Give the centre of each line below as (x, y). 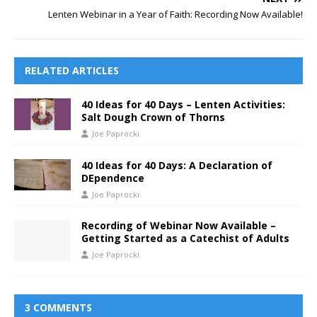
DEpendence (113, 178)
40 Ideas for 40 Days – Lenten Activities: (183, 105)
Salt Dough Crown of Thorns (153, 117)
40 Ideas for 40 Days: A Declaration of (177, 165)
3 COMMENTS (58, 308)
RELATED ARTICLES (72, 71)
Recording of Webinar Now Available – (179, 226)
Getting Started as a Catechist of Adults (185, 238)
